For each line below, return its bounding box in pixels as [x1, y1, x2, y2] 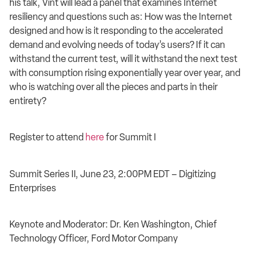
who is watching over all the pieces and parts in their [9, 81, 218, 92]
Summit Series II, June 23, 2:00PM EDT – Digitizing [9, 168, 216, 180]
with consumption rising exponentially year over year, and [9, 67, 240, 78]
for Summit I [104, 132, 156, 143]
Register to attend [9, 132, 85, 143]
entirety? [9, 95, 46, 106]
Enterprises [9, 182, 56, 194]
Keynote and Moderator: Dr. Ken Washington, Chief [9, 218, 217, 230]
